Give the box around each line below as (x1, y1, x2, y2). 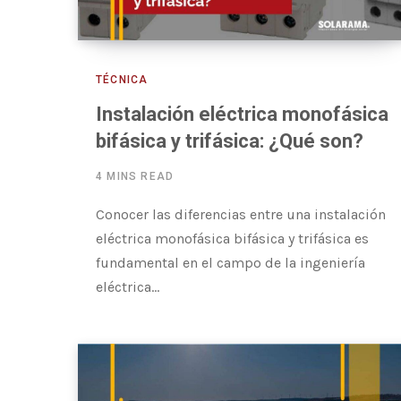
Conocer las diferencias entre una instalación (96, 206, 386, 224)
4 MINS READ (96, 170, 175, 183)
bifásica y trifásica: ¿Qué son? (96, 130, 363, 153)
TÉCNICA (96, 73, 149, 87)
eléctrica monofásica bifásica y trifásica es (96, 230, 369, 248)
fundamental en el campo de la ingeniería (96, 254, 365, 272)
